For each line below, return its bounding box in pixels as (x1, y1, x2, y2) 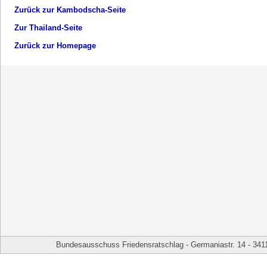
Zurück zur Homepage (14, 41, 96, 50)
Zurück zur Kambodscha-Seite (14, 5, 126, 14)
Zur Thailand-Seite (14, 23, 82, 32)
